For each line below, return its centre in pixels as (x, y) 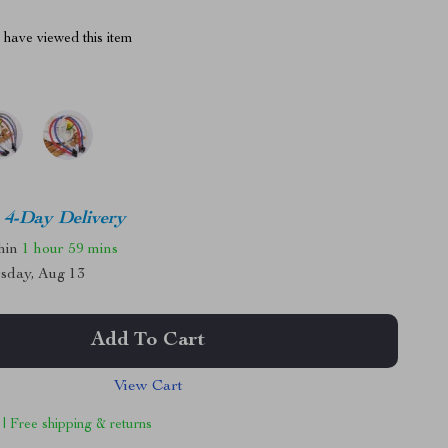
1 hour (43, 249)
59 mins (93, 249)
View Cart (148, 387)
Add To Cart (148, 341)
